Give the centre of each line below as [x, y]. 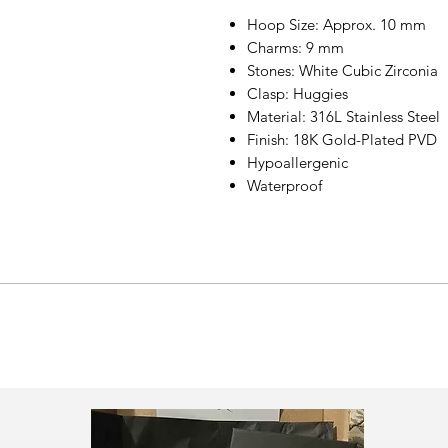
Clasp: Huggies [297, 94]
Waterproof [284, 186]
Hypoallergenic [297, 163]
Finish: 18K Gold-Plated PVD [342, 140]
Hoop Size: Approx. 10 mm [336, 25]
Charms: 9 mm [295, 48]
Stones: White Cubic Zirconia [342, 71]
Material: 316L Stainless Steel [343, 117]
